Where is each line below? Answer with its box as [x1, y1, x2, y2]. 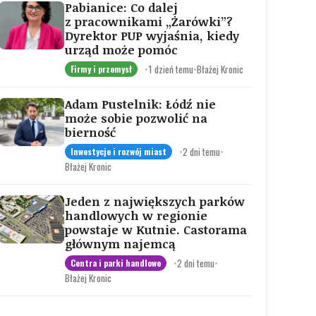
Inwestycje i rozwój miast [71, 145, 166, 157]
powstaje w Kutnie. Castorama [65, 221, 247, 238]
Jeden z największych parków [65, 193, 245, 209]
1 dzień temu [148, 61, 193, 76]
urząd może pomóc [65, 42, 178, 58]
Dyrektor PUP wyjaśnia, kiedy [65, 28, 239, 44]
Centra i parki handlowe [71, 257, 161, 269]
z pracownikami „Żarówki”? [65, 13, 233, 30]
